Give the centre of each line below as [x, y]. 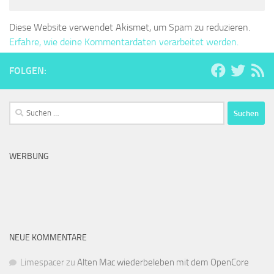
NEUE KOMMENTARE [48, 238]
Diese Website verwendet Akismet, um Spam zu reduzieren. [130, 28]
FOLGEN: [28, 71]
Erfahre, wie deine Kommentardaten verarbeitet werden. [124, 42]
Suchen [23, 109]
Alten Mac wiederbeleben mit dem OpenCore [163, 263]
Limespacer [42, 263]
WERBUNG [29, 157]
